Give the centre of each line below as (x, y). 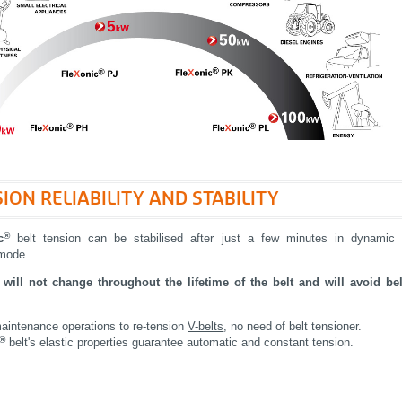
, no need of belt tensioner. (293, 327)
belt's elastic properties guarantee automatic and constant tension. (180, 343)
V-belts (206, 327)
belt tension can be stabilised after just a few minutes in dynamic (202, 239)
